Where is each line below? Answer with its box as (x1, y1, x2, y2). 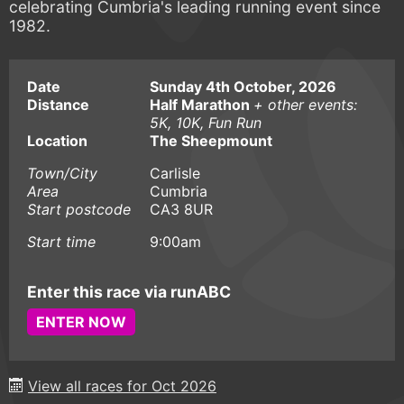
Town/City (27, 163, 97, 182)
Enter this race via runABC (27, 282, 231, 302)
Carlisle (150, 163, 200, 182)
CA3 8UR (150, 199, 213, 218)
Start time (27, 232, 96, 251)
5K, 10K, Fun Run (150, 113, 262, 132)
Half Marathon (150, 95, 253, 114)
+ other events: (253, 95, 357, 114)
